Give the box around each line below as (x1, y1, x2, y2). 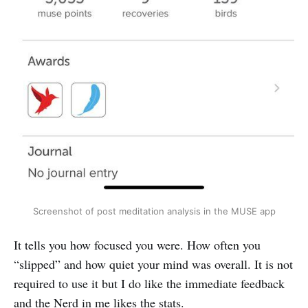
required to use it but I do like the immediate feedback (14, 275, 285, 292)
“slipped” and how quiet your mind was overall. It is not (14, 256, 293, 273)
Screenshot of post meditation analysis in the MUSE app (32, 205, 276, 217)
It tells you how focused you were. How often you (14, 236, 261, 254)
